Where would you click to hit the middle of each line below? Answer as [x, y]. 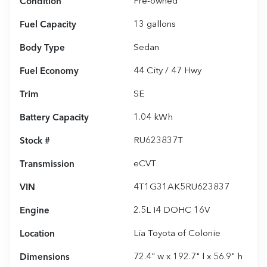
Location [37, 234]
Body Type [42, 48]
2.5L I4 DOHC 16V [172, 210]
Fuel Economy [49, 71]
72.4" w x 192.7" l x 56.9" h [188, 257]
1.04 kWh [153, 117]
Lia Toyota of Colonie [177, 234]
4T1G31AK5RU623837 [181, 187]
